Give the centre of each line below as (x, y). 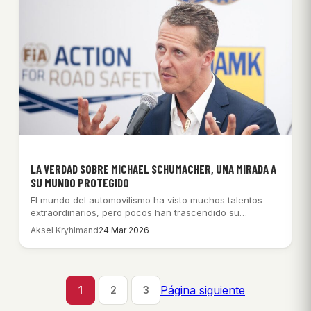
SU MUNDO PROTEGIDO (80, 182)
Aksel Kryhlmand (65, 230)
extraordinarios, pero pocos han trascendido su (135, 212)
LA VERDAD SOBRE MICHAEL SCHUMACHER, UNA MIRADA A (153, 168)
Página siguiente (203, 290)
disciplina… (55, 225)
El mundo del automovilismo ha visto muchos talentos (146, 200)
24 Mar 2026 (124, 230)
